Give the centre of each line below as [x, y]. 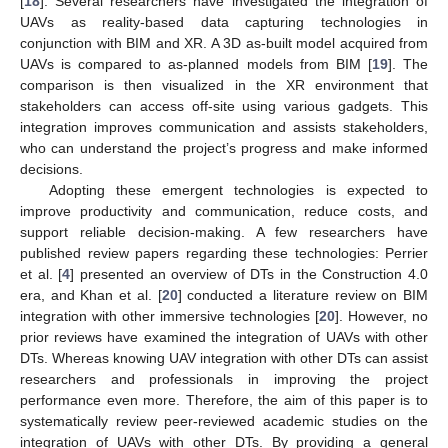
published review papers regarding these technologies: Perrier [224, 252]
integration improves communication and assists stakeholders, [224, 126]
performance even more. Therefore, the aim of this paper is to [224, 399]
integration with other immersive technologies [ [169, 315]
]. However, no [381, 315]
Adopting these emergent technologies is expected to [238, 189]
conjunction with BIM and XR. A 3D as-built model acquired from [224, 42]
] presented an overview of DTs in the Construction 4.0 [249, 273]
